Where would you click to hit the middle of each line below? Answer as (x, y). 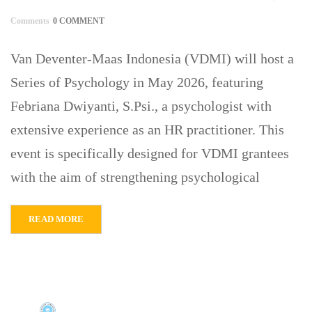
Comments (30, 21)
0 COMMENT (79, 21)
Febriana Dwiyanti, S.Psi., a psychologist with (141, 106)
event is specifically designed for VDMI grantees (150, 153)
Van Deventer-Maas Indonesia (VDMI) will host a (152, 58)
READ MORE (56, 219)
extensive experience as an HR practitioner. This (147, 129)
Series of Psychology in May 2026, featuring (137, 82)
